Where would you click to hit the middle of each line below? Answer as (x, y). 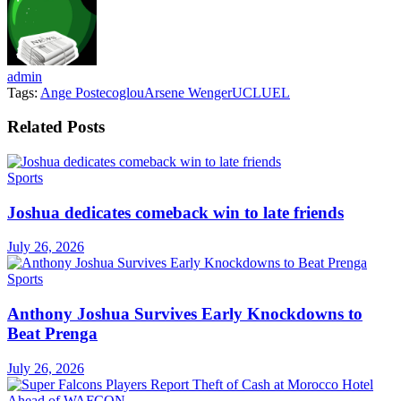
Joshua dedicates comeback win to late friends (175, 212)
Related (35, 127)
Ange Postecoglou (92, 92)
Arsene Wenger (188, 92)
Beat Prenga (52, 334)
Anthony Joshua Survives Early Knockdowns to (185, 314)
